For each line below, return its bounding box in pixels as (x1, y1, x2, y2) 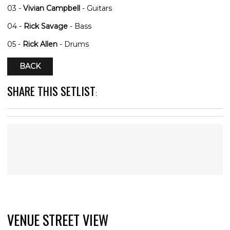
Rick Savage (24, 21, 68, 31)
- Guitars (80, 3, 112, 13)
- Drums (57, 39, 89, 49)
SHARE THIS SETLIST (7, 82, 95, 99)
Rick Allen (23, 39, 57, 49)
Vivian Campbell (23, 3, 80, 13)
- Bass (68, 21, 91, 31)
